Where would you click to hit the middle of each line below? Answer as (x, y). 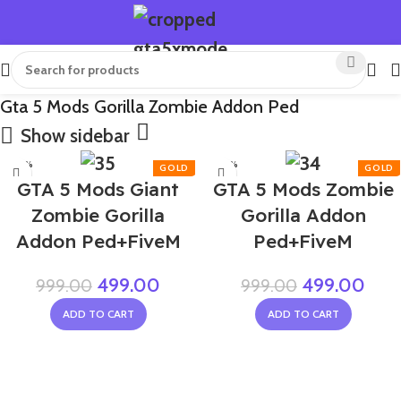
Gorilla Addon (303, 215)
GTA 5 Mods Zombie (303, 189)
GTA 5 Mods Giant (98, 189)
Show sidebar (75, 136)
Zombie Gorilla (98, 215)
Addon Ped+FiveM (98, 241)
